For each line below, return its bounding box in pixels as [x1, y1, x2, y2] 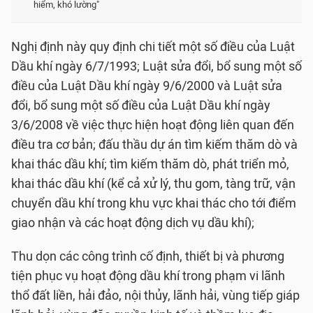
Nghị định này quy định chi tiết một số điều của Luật [11, 39, 295, 54]
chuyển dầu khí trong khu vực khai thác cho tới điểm [11, 196, 296, 211]
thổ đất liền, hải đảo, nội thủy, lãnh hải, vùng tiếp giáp [11, 288, 300, 303]
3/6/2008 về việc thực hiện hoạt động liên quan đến [11, 117, 294, 133]
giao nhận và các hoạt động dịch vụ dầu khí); [11, 215, 254, 231]
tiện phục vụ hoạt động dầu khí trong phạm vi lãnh [11, 268, 285, 284]
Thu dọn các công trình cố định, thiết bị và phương [11, 249, 284, 264]
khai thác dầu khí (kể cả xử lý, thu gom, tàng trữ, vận [11, 176, 296, 191]
